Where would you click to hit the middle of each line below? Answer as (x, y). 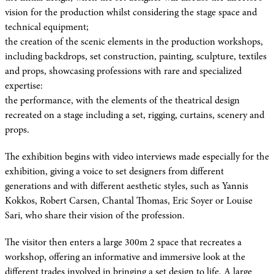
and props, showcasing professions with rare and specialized (123, 71)
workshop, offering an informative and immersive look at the (125, 257)
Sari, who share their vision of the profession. (95, 216)
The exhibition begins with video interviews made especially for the (137, 157)
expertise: (24, 86)
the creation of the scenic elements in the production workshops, (134, 42)
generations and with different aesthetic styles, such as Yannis (127, 186)
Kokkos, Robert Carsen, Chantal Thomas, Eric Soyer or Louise (129, 201)
